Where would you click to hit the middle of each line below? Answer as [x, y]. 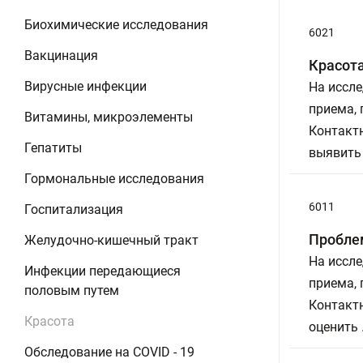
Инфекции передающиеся [102, 271]
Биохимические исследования [116, 25]
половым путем [72, 290]
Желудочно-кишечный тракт [111, 240]
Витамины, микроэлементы [109, 117]
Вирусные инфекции [85, 86]
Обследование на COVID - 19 [109, 352]
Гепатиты [53, 148]
